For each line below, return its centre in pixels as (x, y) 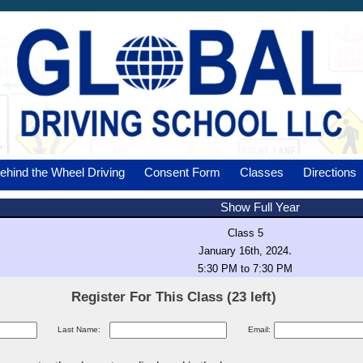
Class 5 (245, 233)
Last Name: (79, 329)
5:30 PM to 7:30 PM (245, 269)
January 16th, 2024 (243, 251)
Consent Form (182, 173)
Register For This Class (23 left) (173, 297)
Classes (262, 173)
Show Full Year (260, 207)
